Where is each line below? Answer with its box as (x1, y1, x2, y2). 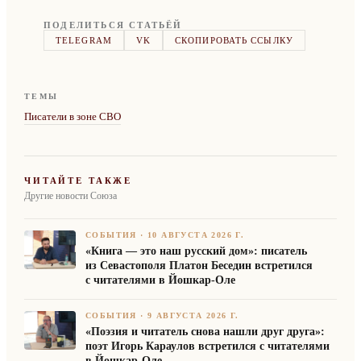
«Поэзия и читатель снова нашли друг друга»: (85, 325, 325, 338)
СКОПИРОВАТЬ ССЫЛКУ (175, 35, 293, 45)
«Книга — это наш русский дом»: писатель (85, 244, 307, 257)
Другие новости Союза (24, 189, 117, 201)
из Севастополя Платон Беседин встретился (85, 259, 313, 272)
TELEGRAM (56, 35, 112, 45)
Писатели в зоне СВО (24, 110, 121, 122)
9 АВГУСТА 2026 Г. (147, 310, 239, 320)
